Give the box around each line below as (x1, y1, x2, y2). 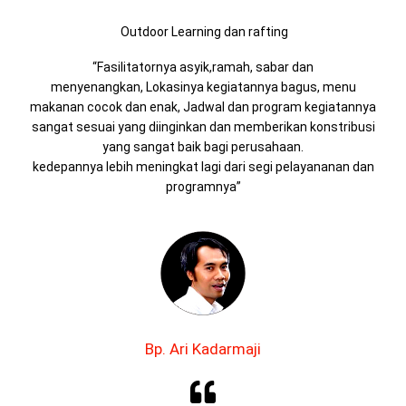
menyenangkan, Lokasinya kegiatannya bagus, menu (50, 80, 356, 95)
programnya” (165, 179, 241, 195)
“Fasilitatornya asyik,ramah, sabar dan (92, 60, 314, 75)
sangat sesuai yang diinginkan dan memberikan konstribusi (31, 120, 375, 135)
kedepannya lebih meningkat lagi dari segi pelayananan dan (32, 159, 374, 175)
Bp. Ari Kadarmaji (145, 340, 261, 359)
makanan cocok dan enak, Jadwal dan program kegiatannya (30, 100, 376, 115)
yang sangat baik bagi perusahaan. (102, 140, 304, 155)
